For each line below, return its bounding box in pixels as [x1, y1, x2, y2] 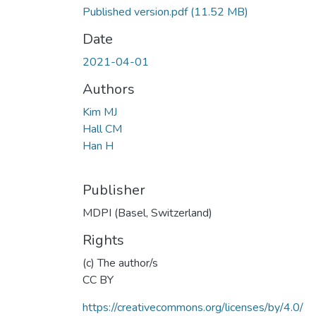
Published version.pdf [83, 4, 190, 20]
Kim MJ [83, 104, 117, 120]
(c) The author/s [83, 255, 158, 271]
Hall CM [83, 121, 122, 137]
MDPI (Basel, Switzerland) [83, 205, 212, 221]
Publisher [83, 180, 145, 200]
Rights [83, 230, 124, 250]
